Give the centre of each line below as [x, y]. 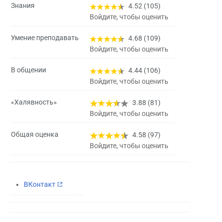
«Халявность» [34, 102]
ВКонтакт [39, 185]
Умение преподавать [45, 38]
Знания [23, 6]
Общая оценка [35, 135]
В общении [28, 70]
